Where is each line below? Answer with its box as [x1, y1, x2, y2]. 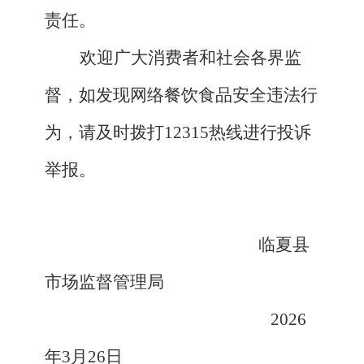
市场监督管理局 [45, 272, 164, 292]
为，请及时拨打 [45, 123, 164, 143]
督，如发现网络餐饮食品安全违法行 [45, 85, 318, 106]
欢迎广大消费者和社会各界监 [79, 48, 301, 68]
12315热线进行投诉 [164, 123, 311, 143]
